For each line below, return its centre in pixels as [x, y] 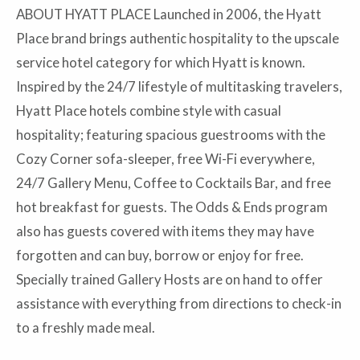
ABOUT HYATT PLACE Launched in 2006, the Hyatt [169, 14]
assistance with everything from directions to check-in [179, 304]
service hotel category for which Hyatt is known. [161, 63]
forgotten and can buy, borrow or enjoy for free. [160, 256]
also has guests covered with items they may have [165, 231]
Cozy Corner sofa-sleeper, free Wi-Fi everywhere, [166, 159]
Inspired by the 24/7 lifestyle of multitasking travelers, [179, 87]
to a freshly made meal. [86, 328]
